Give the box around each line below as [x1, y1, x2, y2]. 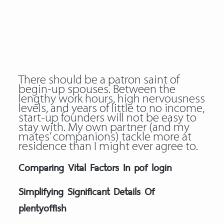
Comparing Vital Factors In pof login [18, 160, 171, 174]
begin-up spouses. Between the [18, 83, 175, 96]
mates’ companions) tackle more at [18, 131, 191, 143]
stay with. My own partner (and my [18, 121, 189, 134]
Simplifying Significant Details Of [18, 184, 154, 198]
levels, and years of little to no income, [18, 102, 204, 115]
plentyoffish [18, 200, 66, 215]
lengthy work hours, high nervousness [18, 93, 205, 105]
